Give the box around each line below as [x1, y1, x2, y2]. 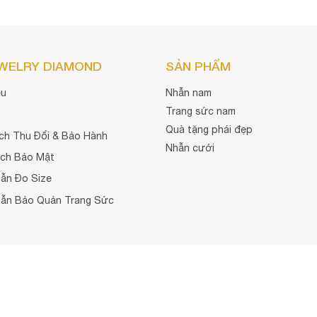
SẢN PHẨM [165, 58, 231, 74]
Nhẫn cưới [165, 142, 214, 154]
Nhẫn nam [165, 86, 212, 98]
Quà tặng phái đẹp [165, 123, 253, 135]
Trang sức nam [165, 105, 236, 117]
